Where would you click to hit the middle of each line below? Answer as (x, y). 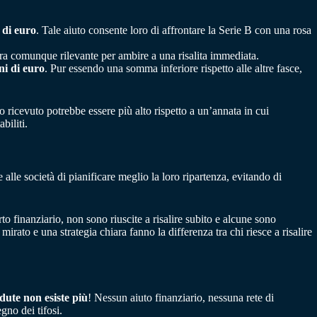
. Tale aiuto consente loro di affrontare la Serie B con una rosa (174, 30)
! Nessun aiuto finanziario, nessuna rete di (181, 298)
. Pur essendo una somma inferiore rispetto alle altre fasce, (173, 69)
